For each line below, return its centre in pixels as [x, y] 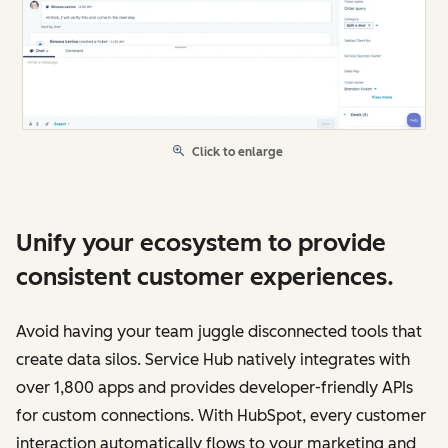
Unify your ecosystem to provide [201, 242]
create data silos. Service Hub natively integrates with [213, 359]
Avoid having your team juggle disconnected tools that [219, 331]
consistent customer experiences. [205, 276]
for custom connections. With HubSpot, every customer [221, 415]
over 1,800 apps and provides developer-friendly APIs [214, 387]
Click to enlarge [237, 151]
